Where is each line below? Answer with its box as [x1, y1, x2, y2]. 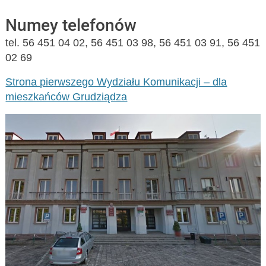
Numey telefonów [5, 15, 137, 35]
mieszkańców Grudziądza [5, 90, 128, 103]
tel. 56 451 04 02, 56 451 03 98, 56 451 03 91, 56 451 [5, 36, 261, 49]
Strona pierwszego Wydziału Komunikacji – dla [5, 75, 227, 88]
